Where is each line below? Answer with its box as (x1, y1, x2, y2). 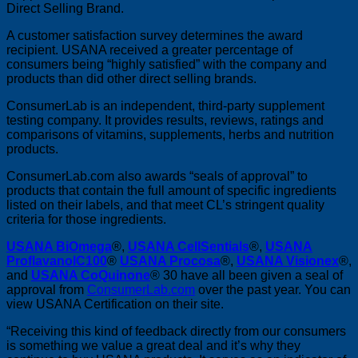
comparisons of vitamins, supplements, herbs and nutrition (6, 127, 334, 141)
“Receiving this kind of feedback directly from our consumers (6, 324, 346, 338)
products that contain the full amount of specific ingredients (6, 183, 336, 197)
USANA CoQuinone (31, 268, 150, 282)
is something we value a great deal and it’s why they (6, 338, 300, 352)
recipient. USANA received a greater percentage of (6, 42, 292, 57)
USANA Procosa (120, 253, 221, 268)
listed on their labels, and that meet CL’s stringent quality (6, 197, 324, 212)
